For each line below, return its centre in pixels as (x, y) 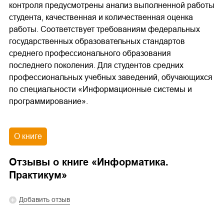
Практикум (35, 175)
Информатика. (133, 162)
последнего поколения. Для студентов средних (96, 65)
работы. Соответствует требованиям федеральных (104, 29)
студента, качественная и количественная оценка (101, 17)
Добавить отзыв (44, 200)
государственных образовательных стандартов (97, 41)
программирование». (48, 101)
